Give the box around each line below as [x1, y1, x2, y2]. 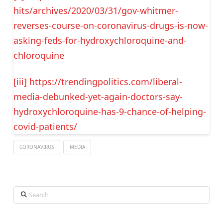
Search [12, 187, 39, 198]
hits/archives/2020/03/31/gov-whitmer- [13, 4, 178, 16]
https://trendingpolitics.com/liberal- [29, 76, 182, 88]
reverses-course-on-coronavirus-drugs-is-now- [13, 19, 208, 31]
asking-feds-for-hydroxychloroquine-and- [13, 34, 187, 46]
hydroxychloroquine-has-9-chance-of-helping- [13, 106, 206, 118]
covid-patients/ [13, 120, 77, 133]
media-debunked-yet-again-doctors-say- [13, 91, 183, 103]
